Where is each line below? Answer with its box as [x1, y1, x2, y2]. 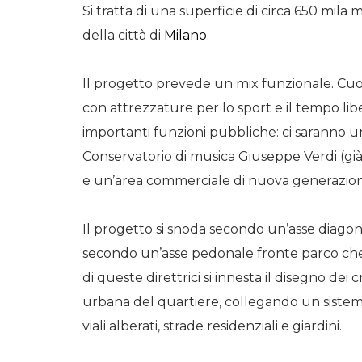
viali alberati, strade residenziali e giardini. [82, 318, 342, 334]
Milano [164, 27, 207, 43]
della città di [82, 27, 164, 43]
